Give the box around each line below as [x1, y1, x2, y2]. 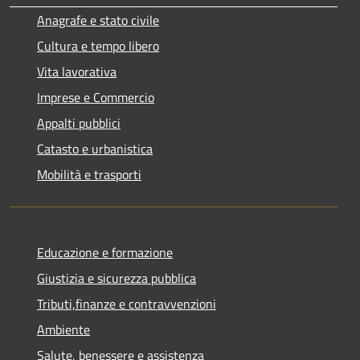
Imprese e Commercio [37, 87, 154, 107]
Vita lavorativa [37, 61, 117, 81]
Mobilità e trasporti [37, 164, 141, 184]
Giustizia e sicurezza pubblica [37, 268, 196, 288]
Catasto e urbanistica [37, 138, 153, 158]
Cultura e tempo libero [37, 35, 159, 55]
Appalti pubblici [37, 112, 121, 133]
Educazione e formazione [37, 242, 173, 262]
